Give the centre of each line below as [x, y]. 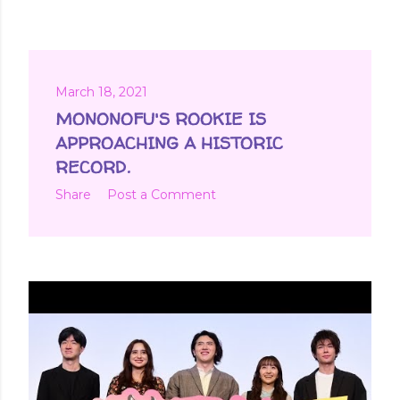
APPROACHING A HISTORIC [169, 142]
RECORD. [92, 167]
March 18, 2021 [101, 92]
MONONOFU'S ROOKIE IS [161, 118]
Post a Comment [162, 194]
